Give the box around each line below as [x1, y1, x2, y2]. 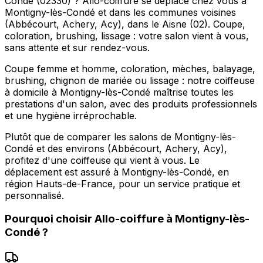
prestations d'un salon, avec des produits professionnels [5, 97, 257, 110]
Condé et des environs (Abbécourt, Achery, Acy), [5, 142, 227, 154]
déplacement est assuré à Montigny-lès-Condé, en [5, 166, 229, 178]
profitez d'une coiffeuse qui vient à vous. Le [5, 154, 200, 166]
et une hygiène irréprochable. [5, 109, 137, 122]
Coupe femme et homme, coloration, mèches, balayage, [5, 62, 255, 75]
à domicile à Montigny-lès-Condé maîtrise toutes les [5, 86, 234, 98]
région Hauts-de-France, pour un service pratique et [5, 177, 240, 190]
